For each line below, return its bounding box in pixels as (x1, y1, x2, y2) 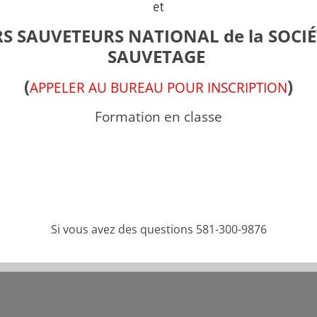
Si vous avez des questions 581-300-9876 (50, 221, 267, 238)
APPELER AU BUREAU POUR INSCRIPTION (30, 79, 287, 97)
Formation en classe (95, 108, 222, 126)
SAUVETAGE (108, 44, 209, 68)
